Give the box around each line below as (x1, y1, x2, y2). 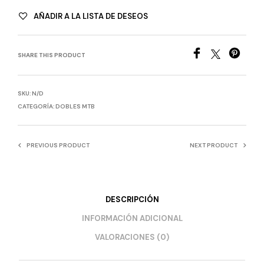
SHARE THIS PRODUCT (18, 51, 85, 59)
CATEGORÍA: (18, 102, 55, 110)
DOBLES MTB (55, 102, 95, 110)
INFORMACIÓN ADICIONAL (81, 213, 183, 224)
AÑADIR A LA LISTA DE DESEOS (34, 11, 148, 21)
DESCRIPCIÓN (105, 194, 159, 205)
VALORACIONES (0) (95, 232, 169, 243)
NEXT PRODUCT (190, 141, 237, 149)
